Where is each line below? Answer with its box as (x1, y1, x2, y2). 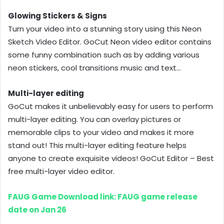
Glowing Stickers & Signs (8, 10, 107, 21)
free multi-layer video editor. (8, 165, 114, 176)
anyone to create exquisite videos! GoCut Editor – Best (8, 152, 214, 163)
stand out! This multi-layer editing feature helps (8, 139, 186, 150)
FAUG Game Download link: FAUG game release (8, 191, 197, 202)
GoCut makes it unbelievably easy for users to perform (8, 100, 213, 111)
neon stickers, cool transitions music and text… (8, 62, 181, 73)
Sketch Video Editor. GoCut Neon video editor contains (8, 36, 211, 47)
